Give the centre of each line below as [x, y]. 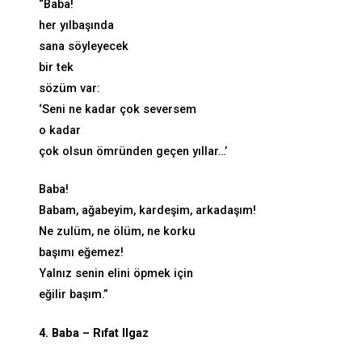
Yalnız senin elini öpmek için [116, 274]
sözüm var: [69, 88]
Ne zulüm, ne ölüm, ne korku [117, 232]
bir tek [56, 67]
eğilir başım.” [74, 295]
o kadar [60, 130]
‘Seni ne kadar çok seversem [118, 109]
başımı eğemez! [81, 253]
